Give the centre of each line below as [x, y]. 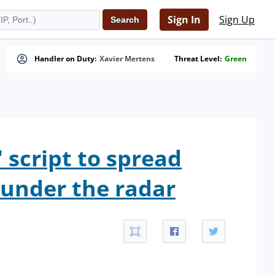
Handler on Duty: [65, 59]
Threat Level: [198, 59]
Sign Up [237, 20]
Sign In [184, 20]
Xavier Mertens [127, 59]
